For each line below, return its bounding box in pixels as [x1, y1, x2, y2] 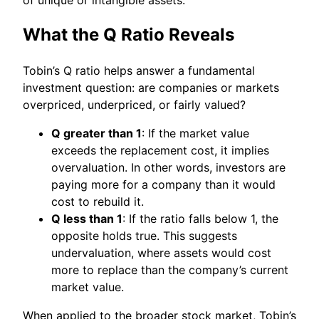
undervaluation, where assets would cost [51, 246, 271, 261]
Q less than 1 [51, 211, 122, 226]
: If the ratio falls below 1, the [122, 211, 278, 226]
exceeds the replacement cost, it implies [51, 143, 269, 158]
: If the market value [142, 126, 249, 141]
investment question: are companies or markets [23, 80, 279, 95]
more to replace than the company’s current [51, 263, 288, 278]
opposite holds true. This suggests [51, 229, 237, 244]
